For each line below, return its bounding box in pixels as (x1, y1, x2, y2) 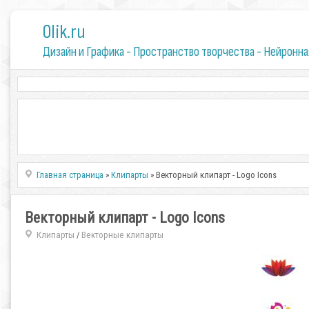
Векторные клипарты (81, 230, 163, 240)
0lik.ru (42, 21, 86, 43)
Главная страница (37, 170, 104, 180)
